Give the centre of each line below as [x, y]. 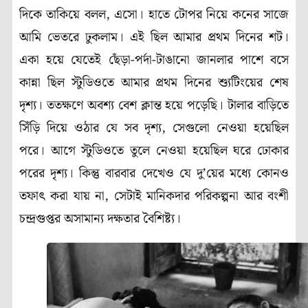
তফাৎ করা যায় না [62, 197]
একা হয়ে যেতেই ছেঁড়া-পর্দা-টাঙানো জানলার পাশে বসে [154, 60]
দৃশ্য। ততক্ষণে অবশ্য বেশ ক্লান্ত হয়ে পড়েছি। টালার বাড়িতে [154, 106]
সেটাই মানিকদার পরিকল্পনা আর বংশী [201, 197]
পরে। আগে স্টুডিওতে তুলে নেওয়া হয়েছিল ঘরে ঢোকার [154, 151]
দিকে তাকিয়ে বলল [63, 15]
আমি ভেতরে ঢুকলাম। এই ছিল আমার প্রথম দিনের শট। [154, 38]
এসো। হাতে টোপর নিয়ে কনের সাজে [201, 15]
